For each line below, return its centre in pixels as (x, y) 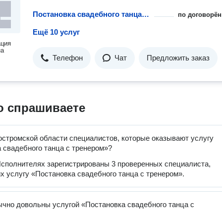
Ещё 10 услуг (56, 32)
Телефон (68, 58)
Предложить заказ (178, 58)
